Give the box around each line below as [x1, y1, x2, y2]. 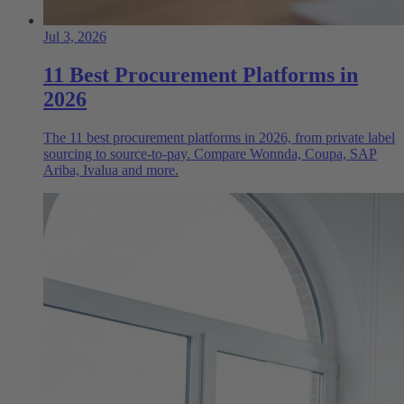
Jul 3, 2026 [43, 29, 106, 45]
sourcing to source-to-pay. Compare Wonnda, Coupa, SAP [43, 145, 377, 161]
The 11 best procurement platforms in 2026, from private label [43, 129, 395, 145]
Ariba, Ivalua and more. [43, 161, 179, 178]
